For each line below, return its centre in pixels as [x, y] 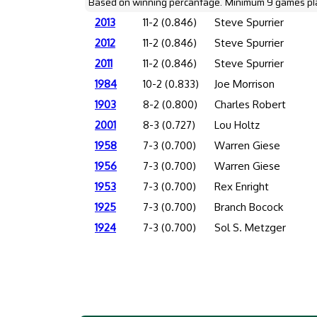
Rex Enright [241, 186]
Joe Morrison [244, 84]
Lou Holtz [237, 125]
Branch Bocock [248, 207]
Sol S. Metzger [250, 227]
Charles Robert [250, 104]
